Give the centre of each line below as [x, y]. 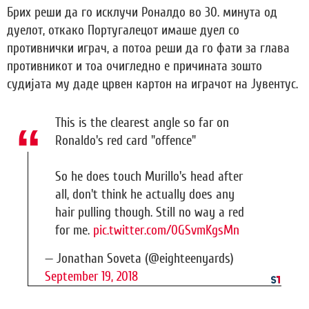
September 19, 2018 [91, 277]
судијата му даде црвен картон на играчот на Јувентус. [152, 84]
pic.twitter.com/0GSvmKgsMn [166, 230]
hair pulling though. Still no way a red [150, 212]
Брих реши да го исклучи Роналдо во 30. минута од [142, 12]
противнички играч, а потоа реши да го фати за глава [148, 48]
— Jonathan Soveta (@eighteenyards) [139, 259]
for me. [74, 230]
